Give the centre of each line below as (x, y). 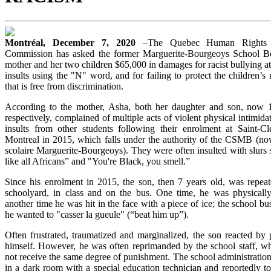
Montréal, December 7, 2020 (74, 42)
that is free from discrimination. (64, 86)
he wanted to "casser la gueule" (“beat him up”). (97, 214)
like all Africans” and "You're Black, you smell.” (97, 161)
